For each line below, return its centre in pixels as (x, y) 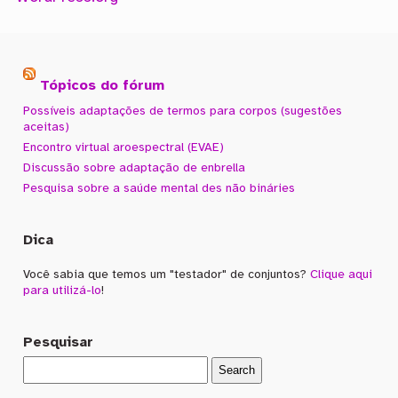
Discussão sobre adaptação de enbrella (135, 168)
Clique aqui (342, 275)
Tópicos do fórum (103, 85)
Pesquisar (59, 343)
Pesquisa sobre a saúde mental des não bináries (159, 189)
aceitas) (47, 127)
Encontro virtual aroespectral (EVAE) (124, 148)
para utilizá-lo (63, 291)
